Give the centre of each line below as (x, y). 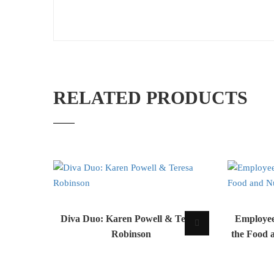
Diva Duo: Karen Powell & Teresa (131, 219)
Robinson (131, 234)
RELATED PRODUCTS (150, 98)
